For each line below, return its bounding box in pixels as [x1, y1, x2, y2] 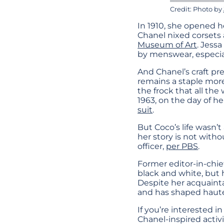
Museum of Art [137, 40, 197, 50]
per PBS [166, 141, 198, 151]
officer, [137, 141, 166, 151]
